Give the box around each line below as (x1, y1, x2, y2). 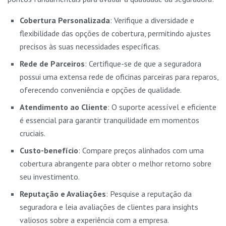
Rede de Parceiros (20, 59, 85, 69)
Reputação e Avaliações (20, 189, 106, 199)
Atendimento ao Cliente (20, 102, 107, 112)
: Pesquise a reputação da (106, 189, 192, 199)
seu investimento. (20, 172, 80, 182)
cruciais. (20, 128, 45, 139)
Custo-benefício (20, 145, 78, 156)
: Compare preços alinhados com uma (78, 145, 204, 156)
